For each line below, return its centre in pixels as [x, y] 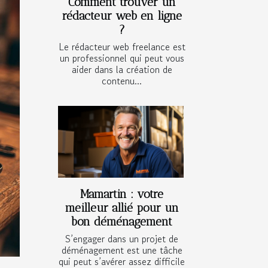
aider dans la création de [122, 70]
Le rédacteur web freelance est [122, 47]
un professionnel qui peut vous [122, 58]
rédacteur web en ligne [122, 16]
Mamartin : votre [122, 194]
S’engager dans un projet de [122, 239]
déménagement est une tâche [122, 250]
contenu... [122, 81]
